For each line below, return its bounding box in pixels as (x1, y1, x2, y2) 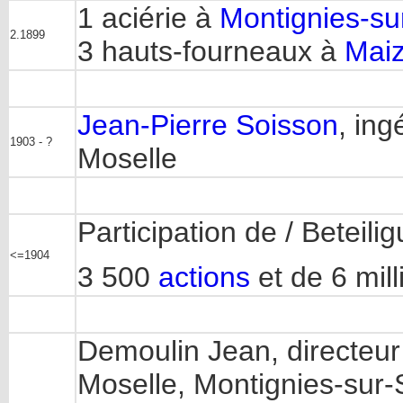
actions (158, 261, 250, 294)
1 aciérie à (77, 2, 219, 34)
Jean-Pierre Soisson (77, 109, 338, 141)
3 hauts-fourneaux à (77, 35, 345, 67)
